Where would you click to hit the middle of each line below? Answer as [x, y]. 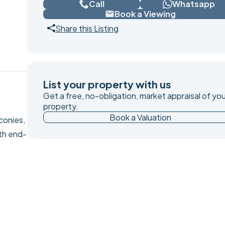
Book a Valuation [140, 117]
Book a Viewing [145, 14]
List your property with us [107, 84]
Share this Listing [87, 28]
